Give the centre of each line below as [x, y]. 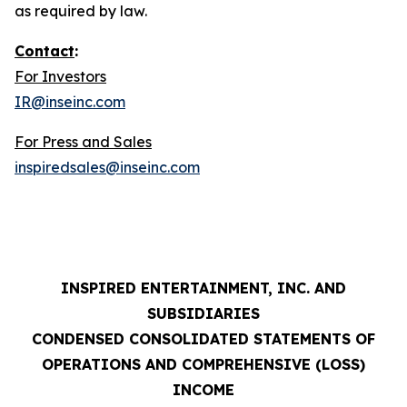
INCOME [203, 390]
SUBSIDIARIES [203, 314]
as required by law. [81, 11]
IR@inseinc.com [70, 102]
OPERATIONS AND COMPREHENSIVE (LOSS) [203, 365]
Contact [45, 51]
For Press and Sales [83, 142]
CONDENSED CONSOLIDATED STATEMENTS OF [203, 339]
